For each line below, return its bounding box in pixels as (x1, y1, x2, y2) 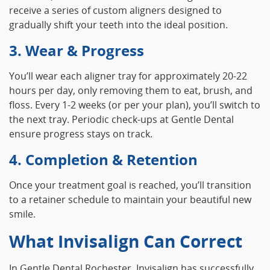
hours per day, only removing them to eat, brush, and (9, 84, 253, 98)
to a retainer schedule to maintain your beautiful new (9, 193, 251, 207)
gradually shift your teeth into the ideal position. (9, 18, 228, 32)
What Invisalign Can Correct (9, 230, 242, 253)
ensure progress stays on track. (9, 127, 152, 141)
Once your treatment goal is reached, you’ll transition (9, 178, 251, 192)
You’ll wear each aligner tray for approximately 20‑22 (9, 69, 247, 83)
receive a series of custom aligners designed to (9, 4, 222, 17)
